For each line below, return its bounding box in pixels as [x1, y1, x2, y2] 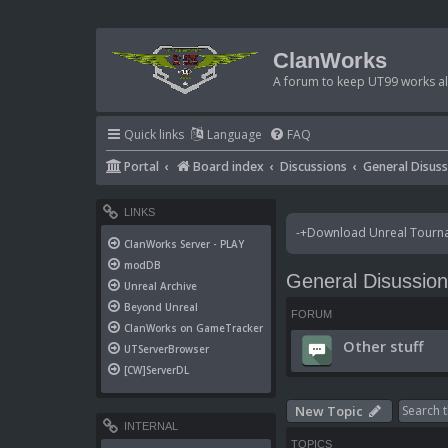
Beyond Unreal [124, 300, 198, 315]
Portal [124, 158, 159, 176]
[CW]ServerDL [124, 363, 189, 378]
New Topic [295, 401, 363, 420]
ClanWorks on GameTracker [124, 321, 263, 336]
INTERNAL [121, 420, 178, 433]
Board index [193, 158, 265, 176]
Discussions [280, 158, 348, 176]
